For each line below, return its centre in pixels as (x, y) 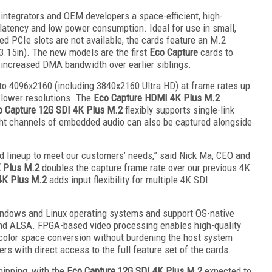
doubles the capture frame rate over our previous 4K (145, 167)
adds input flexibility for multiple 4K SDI (127, 179)
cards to (216, 52)
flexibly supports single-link (178, 110)
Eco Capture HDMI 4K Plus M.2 (157, 97)
